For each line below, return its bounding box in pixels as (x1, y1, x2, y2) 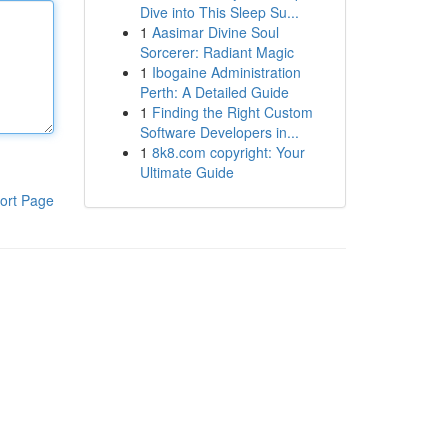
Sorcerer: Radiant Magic (139, 42, 294, 62)
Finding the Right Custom (151, 102, 313, 122)
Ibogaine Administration (151, 62, 301, 82)
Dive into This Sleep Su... (139, 2, 299, 22)
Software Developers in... (139, 122, 299, 142)
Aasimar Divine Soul (151, 22, 279, 42)
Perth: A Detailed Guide (139, 82, 289, 102)
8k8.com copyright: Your (151, 142, 305, 162)
